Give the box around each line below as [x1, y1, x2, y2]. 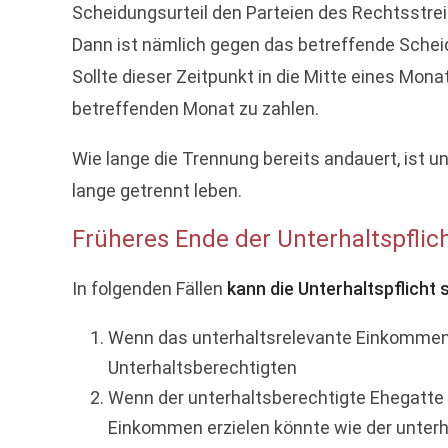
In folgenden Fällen [72, 278, 227, 299]
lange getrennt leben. [72, 180, 242, 201]
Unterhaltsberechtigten [108, 357, 297, 378]
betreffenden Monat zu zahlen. [72, 98, 319, 119]
